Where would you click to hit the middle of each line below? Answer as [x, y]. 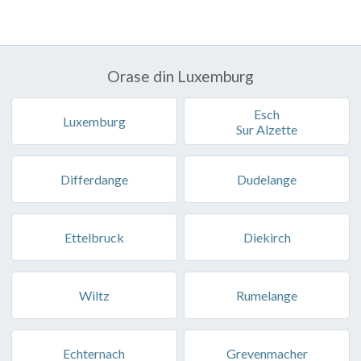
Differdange [94, 179]
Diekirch [267, 237]
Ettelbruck [94, 237]
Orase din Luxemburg [180, 76]
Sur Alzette [267, 129]
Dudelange [267, 179]
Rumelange [267, 295]
